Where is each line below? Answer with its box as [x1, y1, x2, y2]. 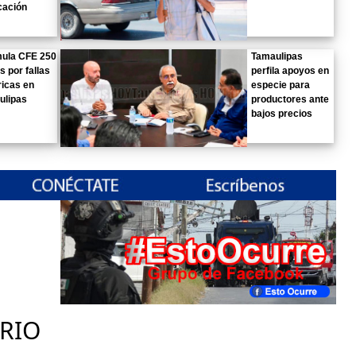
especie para [251, 79, 311, 91]
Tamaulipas [251, 50, 304, 62]
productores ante [251, 93, 330, 105]
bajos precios [251, 107, 313, 119]
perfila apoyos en [251, 64, 330, 76]
